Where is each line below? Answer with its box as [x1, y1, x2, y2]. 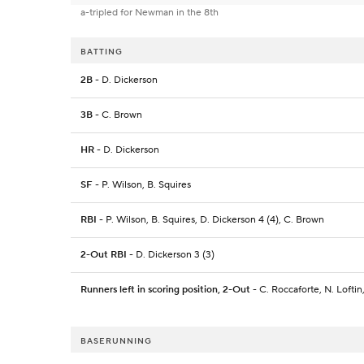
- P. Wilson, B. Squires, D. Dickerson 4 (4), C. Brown [97, 214, 324, 227]
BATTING [80, 46, 123, 58]
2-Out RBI [80, 249, 127, 262]
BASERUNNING [80, 336, 152, 347]
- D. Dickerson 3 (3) [127, 249, 214, 262]
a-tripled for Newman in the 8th [80, 6, 219, 19]
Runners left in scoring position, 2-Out [80, 284, 250, 297]
